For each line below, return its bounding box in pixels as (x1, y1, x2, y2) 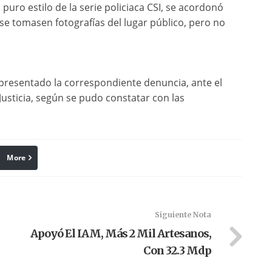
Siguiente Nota (154, 210, 211, 219)
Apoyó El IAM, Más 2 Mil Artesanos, (30, 226, 211, 240)
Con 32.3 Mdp (143, 243, 211, 257)
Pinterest (85, 152, 121, 163)
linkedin (19, 152, 51, 163)
